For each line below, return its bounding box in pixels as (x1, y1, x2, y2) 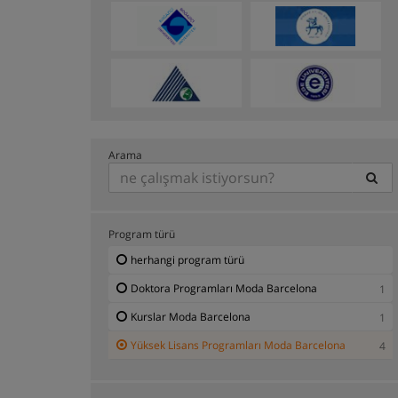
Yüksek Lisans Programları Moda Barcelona (131, 337, 346, 353)
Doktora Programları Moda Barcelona (131, 280, 317, 296)
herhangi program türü (131, 251, 244, 267)
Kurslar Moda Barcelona (131, 308, 251, 324)
